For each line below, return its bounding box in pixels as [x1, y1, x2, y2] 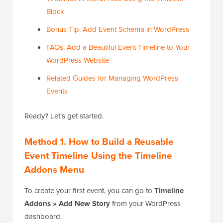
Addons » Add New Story [24, 198, 110, 209]
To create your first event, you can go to [24, 185, 154, 196]
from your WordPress [110, 198, 181, 209]
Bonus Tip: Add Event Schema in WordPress [46, 23, 189, 34]
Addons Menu [24, 162, 84, 176]
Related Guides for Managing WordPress [46, 72, 178, 83]
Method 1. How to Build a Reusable [24, 134, 174, 148]
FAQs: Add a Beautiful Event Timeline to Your [46, 41, 190, 52]
